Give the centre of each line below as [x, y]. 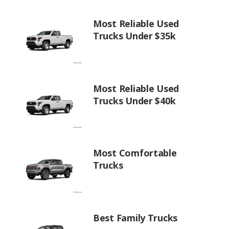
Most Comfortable [135, 153]
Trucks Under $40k [134, 100]
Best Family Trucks [135, 217]
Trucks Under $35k [134, 36]
